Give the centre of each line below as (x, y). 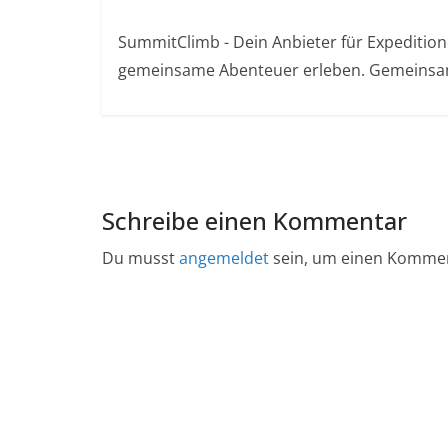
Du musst (140, 258)
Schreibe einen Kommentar (254, 221)
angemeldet (224, 258)
